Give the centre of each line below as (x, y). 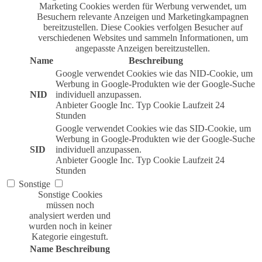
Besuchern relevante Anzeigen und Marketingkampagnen (143, 16)
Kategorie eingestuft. (70, 236)
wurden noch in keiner (70, 226)
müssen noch (70, 205)
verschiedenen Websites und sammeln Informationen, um (143, 37)
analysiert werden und (70, 215)
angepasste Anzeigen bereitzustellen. (143, 48)
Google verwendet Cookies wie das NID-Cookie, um (154, 73)
